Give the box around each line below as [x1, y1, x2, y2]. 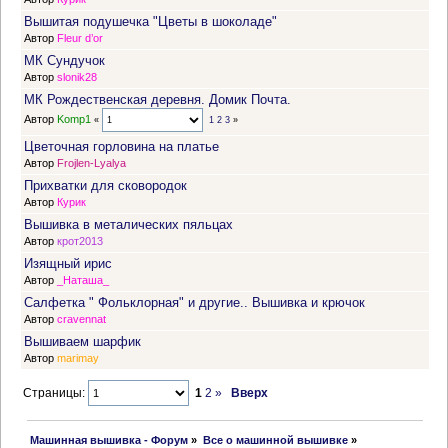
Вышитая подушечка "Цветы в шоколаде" [24, 14, 277, 30]
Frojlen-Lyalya [57, 157, 126, 170]
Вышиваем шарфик [24, 334, 141, 350]
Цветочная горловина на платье [24, 139, 219, 155]
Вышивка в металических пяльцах [24, 217, 233, 233]
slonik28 [57, 71, 97, 84]
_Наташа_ [57, 274, 109, 287]
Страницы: [23, 386, 89, 399]
